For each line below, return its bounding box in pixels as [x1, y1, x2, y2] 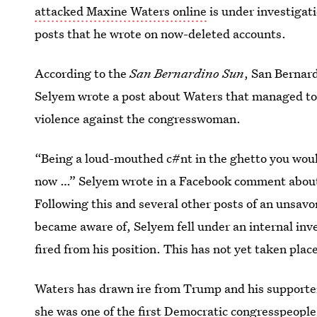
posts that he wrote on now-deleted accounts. [35, 25, 287, 42]
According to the [35, 65, 130, 81]
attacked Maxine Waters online [35, 3, 207, 19]
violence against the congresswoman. [35, 110, 241, 127]
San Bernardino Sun [129, 65, 245, 81]
